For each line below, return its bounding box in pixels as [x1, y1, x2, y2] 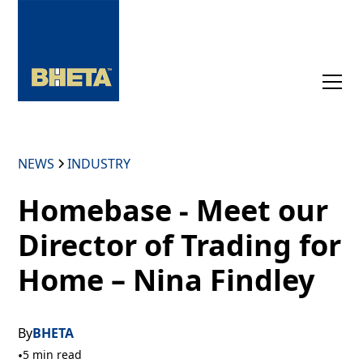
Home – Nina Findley [18, 260, 315, 300]
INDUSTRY [67, 155, 131, 173]
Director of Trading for [18, 225, 342, 265]
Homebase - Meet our [18, 190, 329, 230]
